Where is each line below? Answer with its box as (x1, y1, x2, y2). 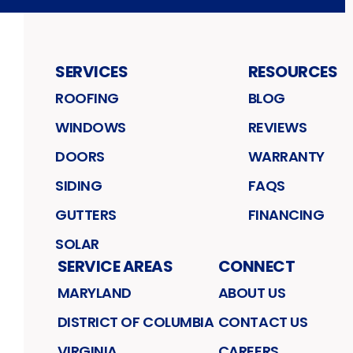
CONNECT (217, 255, 295, 277)
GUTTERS (55, 204, 117, 225)
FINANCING (247, 204, 325, 225)
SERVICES (55, 60, 128, 83)
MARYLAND (57, 282, 132, 303)
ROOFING (55, 87, 119, 108)
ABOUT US (217, 282, 286, 303)
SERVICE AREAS (57, 255, 173, 277)
